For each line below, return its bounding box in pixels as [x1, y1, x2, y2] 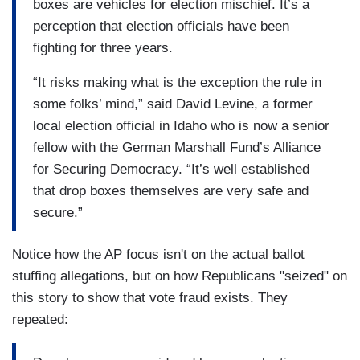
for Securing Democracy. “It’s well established [33, 161, 309, 177]
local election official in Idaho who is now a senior [33, 117, 329, 133]
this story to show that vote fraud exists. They [12, 290, 288, 306]
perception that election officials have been [33, 18, 289, 34]
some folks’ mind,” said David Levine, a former [33, 96, 313, 112]
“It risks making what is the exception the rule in [33, 74, 321, 90]
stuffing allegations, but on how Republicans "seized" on [12, 268, 347, 284]
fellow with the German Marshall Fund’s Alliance [33, 139, 321, 155]
